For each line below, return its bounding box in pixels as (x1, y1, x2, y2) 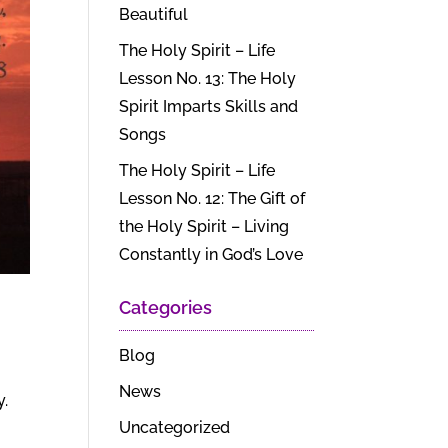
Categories (119, 297, 213, 318)
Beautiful (119, 5, 189, 24)
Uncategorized (119, 418, 231, 437)
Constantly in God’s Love (119, 245, 304, 264)
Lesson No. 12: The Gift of (119, 189, 306, 208)
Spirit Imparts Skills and (119, 97, 299, 116)
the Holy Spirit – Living (119, 217, 290, 236)
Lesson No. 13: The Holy (119, 69, 297, 88)
